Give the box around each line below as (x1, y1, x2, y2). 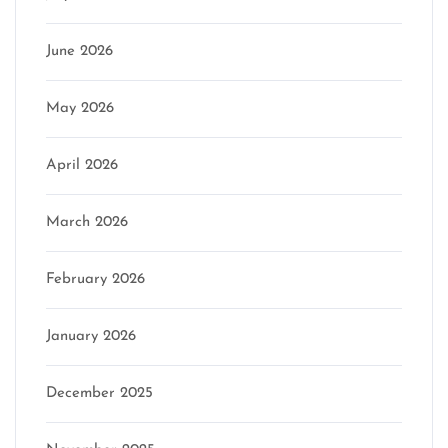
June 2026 (46, 43, 113, 59)
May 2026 (46, 100, 114, 116)
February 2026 (46, 271, 145, 287)
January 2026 (46, 328, 136, 344)
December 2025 (46, 385, 153, 401)
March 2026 (46, 214, 128, 230)
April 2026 (46, 157, 118, 173)
